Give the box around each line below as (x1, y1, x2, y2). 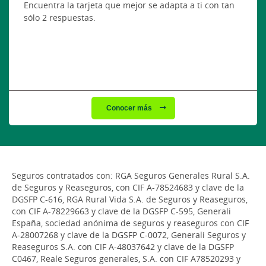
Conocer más (106, 102, 154, 113)
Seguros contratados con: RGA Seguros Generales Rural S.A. (12, 169, 250, 181)
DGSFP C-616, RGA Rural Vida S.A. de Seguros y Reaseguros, (12, 193, 248, 205)
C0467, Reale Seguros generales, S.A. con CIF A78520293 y (12, 252, 240, 264)
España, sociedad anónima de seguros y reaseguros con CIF (12, 217, 249, 229)
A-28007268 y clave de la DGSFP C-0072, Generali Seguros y (12, 229, 246, 240)
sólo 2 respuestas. (24, 11, 96, 23)
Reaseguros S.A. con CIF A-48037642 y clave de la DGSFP (12, 240, 234, 252)
